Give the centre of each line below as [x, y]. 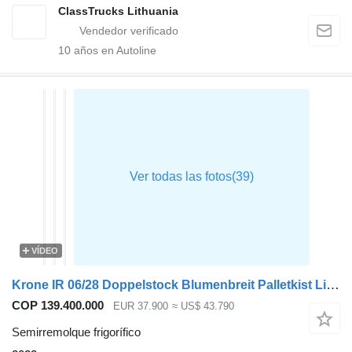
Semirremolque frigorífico [76, 332]
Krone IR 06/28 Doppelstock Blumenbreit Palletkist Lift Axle [333, 284]
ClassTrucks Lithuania [118, 11]
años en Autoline [114, 50]
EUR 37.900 [141, 306]
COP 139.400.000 [58, 305]
